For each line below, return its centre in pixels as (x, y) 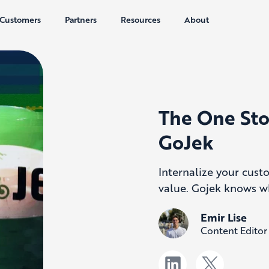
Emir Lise (224, 217)
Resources (141, 19)
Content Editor (234, 230)
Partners (81, 19)
